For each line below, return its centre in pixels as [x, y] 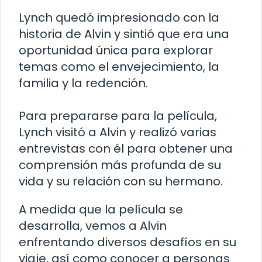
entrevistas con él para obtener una [126, 148]
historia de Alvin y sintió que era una [124, 34]
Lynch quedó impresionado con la [119, 17]
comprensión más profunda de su [120, 165]
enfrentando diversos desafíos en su [127, 242]
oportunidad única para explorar [116, 50]
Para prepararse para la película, [118, 116]
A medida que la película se [101, 209]
